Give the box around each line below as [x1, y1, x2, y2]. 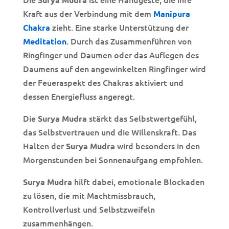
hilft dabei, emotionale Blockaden [72, 176, 204, 188]
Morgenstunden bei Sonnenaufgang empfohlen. [22, 154, 203, 166]
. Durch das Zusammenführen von [66, 35, 192, 47]
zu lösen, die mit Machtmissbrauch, [22, 190, 155, 201]
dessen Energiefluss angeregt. [22, 90, 135, 102]
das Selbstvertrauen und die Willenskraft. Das [22, 126, 196, 138]
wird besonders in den [114, 140, 200, 152]
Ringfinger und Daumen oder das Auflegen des [22, 49, 199, 61]
